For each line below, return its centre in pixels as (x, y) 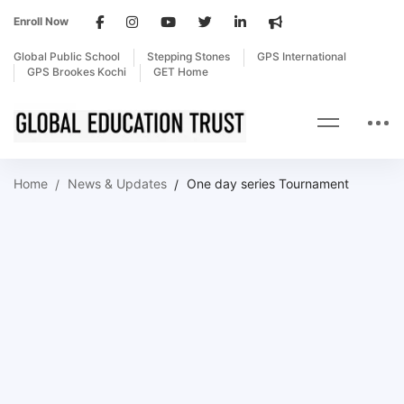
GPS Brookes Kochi (77, 72)
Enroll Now (41, 21)
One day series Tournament (268, 184)
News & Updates (117, 184)
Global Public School (67, 56)
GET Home (181, 72)
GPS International (302, 56)
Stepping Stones (188, 56)
